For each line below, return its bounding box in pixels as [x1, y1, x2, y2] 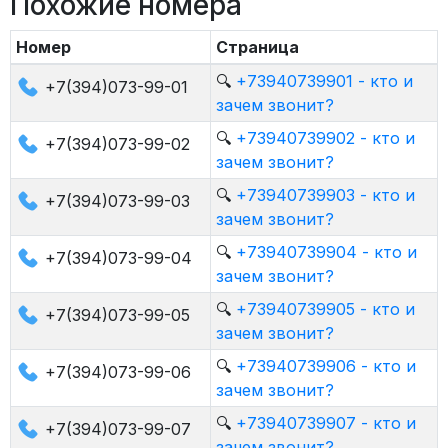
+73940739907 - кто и [235, 413, 416, 433]
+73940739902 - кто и [235, 128, 415, 148]
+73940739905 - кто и [235, 299, 415, 319]
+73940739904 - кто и [235, 242, 417, 262]
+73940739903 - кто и [235, 185, 415, 205]
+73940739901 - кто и [235, 71, 413, 91]
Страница [215, 37, 299, 57]
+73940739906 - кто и [235, 356, 416, 376]
